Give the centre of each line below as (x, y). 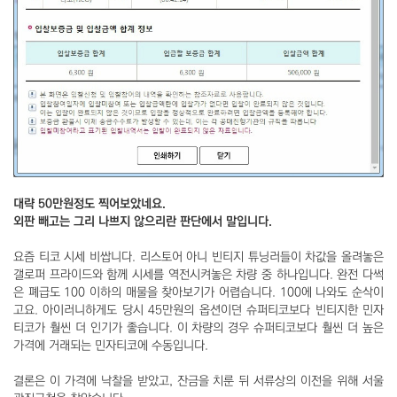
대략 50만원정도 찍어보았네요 (88, 204)
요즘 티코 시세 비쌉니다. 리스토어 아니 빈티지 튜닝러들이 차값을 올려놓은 (198, 257)
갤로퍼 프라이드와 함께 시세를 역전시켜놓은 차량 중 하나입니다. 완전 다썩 (198, 275)
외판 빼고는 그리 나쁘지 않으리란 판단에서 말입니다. (143, 222)
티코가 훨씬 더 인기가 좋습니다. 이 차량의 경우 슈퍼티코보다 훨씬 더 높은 (198, 328)
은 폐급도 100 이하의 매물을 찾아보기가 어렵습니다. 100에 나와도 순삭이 (198, 293)
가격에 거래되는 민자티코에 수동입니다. (111, 346)
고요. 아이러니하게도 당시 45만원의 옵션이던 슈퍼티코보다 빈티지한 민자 (198, 311)
